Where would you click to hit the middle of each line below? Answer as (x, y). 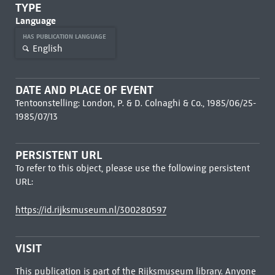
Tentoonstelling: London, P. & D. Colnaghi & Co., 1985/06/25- (135, 103)
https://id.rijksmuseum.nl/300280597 (91, 210)
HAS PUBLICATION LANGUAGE (65, 37)
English (47, 48)
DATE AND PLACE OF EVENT (84, 90)
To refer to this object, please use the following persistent (132, 168)
